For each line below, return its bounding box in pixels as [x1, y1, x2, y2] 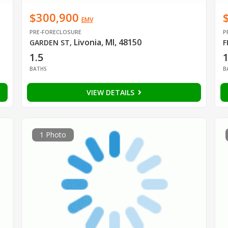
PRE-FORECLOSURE [29, 28, 81, 36]
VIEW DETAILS [86, 88, 136, 98]
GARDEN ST [29, 38, 70, 48]
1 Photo [39, 130, 66, 140]
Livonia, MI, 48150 [73, 37, 141, 48]
